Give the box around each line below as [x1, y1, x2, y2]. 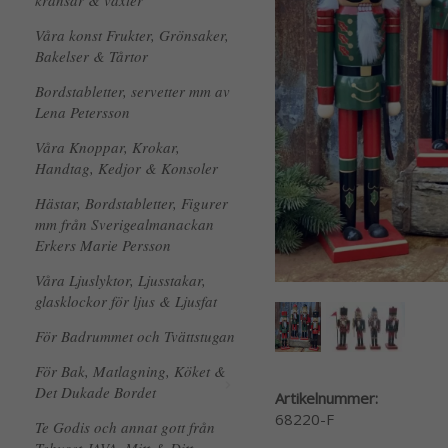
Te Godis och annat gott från [35, 417, 215, 437]
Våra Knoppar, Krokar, [35, 137, 180, 157]
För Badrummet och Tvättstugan [35, 326, 235, 346]
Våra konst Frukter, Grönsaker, [35, 25, 229, 45]
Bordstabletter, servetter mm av [35, 81, 230, 101]
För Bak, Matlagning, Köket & [35, 361, 226, 381]
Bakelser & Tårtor [35, 46, 148, 66]
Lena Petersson [35, 102, 130, 122]
